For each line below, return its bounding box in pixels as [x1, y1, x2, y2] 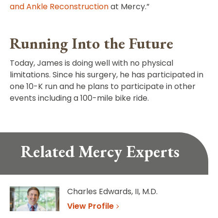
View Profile [67, 200, 114, 212]
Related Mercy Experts [20, 140, 180, 162]
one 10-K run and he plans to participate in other [10, 80, 196, 92]
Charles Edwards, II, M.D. [67, 185, 158, 197]
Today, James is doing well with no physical [10, 57, 173, 69]
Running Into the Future [10, 33, 173, 54]
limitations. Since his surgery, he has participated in [10, 69, 203, 80]
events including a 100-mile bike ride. [10, 92, 149, 104]
